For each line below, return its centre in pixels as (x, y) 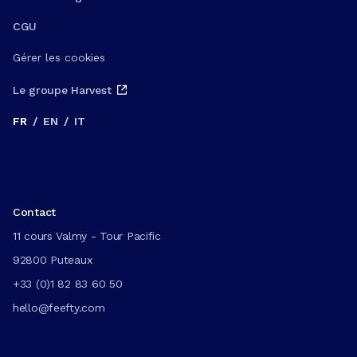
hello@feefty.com (59, 308)
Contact (35, 212)
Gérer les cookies (59, 57)
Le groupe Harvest (62, 90)
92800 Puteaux (53, 260)
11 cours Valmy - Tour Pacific (87, 236)
